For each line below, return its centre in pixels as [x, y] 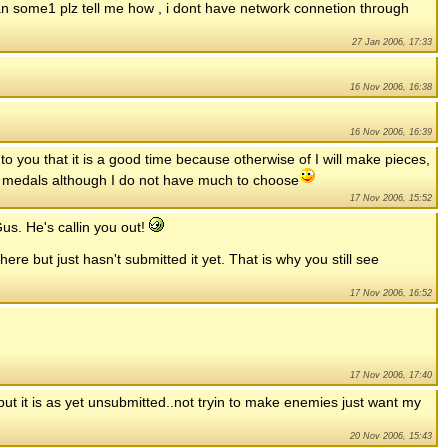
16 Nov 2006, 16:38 [391, 86]
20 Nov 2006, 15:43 [391, 435]
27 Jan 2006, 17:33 [392, 41]
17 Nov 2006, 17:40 [391, 374]
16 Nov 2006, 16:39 [391, 131]
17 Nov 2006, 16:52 [391, 292]
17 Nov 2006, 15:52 [391, 197]
